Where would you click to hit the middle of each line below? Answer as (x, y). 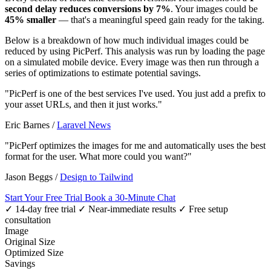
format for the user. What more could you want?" (98, 156)
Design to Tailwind (96, 177)
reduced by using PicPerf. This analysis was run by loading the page (135, 51)
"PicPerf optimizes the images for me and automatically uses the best (135, 145)
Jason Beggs (30, 177)
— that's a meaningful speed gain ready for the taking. (160, 19)
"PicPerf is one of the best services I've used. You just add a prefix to (135, 93)
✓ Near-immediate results (127, 209)
